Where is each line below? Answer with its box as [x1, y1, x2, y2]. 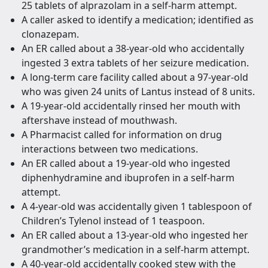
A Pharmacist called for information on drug [22, 128, 222, 142]
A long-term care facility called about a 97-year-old [22, 71, 248, 84]
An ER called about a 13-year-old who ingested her [22, 229, 248, 242]
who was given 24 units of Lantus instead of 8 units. [22, 85, 255, 99]
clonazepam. [22, 28, 79, 41]
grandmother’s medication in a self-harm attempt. [22, 243, 249, 257]
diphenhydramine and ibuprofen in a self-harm [22, 171, 234, 185]
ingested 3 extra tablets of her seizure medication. [22, 56, 249, 70]
